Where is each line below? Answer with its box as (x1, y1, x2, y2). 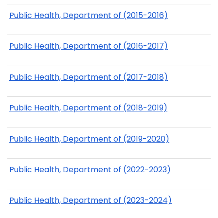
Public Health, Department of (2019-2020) (9, 133, 169, 145)
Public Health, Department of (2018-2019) (9, 102, 167, 114)
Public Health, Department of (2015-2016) (9, 10, 168, 21)
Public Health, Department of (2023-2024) (9, 195, 172, 206)
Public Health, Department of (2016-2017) (9, 40, 168, 52)
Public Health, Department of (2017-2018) (9, 71, 168, 83)
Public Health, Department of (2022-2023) (9, 163, 171, 175)
